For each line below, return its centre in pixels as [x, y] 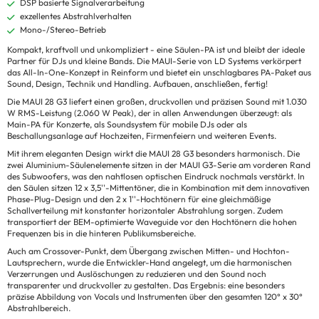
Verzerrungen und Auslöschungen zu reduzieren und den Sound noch [137, 274]
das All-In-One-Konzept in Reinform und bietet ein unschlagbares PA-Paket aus [159, 73]
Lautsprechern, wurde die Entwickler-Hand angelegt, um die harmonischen [150, 263]
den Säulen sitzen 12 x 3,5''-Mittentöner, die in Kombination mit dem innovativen [158, 188]
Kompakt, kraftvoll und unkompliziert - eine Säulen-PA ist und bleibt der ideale [156, 50]
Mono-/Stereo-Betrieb [63, 30]
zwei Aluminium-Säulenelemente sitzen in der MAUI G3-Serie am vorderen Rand [159, 165]
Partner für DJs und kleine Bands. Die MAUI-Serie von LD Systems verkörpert [154, 61]
